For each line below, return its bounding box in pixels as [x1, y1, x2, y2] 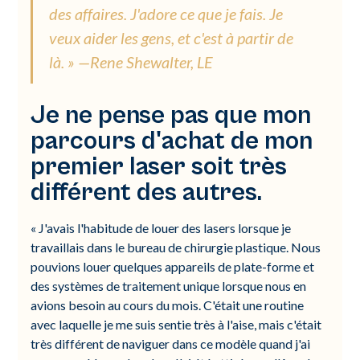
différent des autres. [31, 178, 263, 207]
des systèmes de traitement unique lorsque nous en [31, 278, 307, 293]
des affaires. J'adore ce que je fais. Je [49, 4, 284, 23]
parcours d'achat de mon [31, 126, 313, 156]
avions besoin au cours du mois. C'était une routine [31, 297, 305, 313]
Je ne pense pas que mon [31, 100, 312, 130]
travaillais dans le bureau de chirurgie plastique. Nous [31, 239, 321, 255]
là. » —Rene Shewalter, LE [49, 52, 214, 72]
